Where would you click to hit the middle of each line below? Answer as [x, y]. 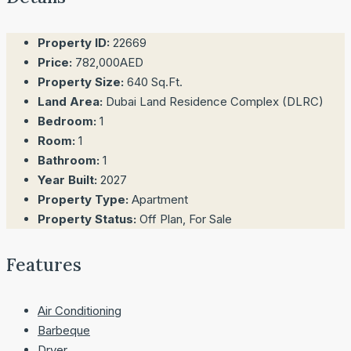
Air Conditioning [80, 311]
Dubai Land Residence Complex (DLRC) [215, 101]
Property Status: [87, 219]
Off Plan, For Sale [186, 219]
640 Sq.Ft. [155, 81]
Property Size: [81, 81]
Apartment [160, 199]
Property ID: [74, 42]
